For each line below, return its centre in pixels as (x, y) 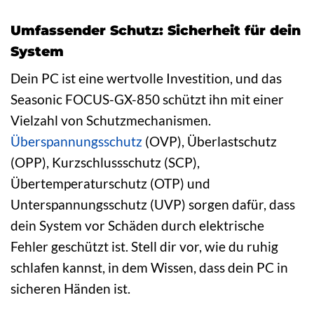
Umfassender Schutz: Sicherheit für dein (156, 30)
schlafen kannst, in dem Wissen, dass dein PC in (149, 268)
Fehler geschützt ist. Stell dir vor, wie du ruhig (144, 247)
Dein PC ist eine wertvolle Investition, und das (146, 78)
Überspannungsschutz (76, 142)
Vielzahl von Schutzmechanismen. (111, 121)
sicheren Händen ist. (70, 289)
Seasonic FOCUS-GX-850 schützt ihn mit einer (147, 100)
